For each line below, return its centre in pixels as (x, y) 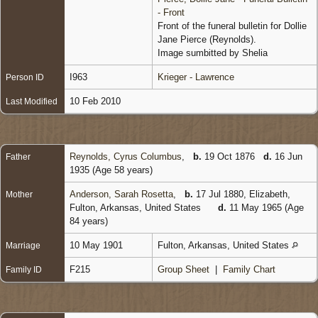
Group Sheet (183, 269)
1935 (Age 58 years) (113, 170)
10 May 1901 (98, 245)
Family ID (24, 269)
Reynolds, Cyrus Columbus (126, 156)
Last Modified (32, 101)
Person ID (25, 77)
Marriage (23, 245)
